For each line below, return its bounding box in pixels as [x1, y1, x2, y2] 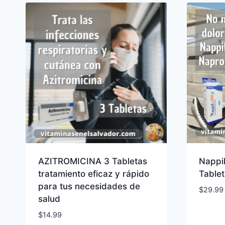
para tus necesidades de [38, 181, 140, 192]
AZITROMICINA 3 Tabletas [38, 156, 147, 167]
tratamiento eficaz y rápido [38, 169, 149, 179]
